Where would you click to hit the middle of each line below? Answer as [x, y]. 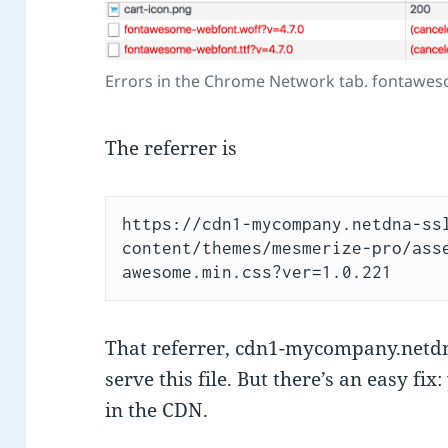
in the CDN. [157, 409]
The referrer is [171, 148]
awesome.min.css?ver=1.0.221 [256, 272]
